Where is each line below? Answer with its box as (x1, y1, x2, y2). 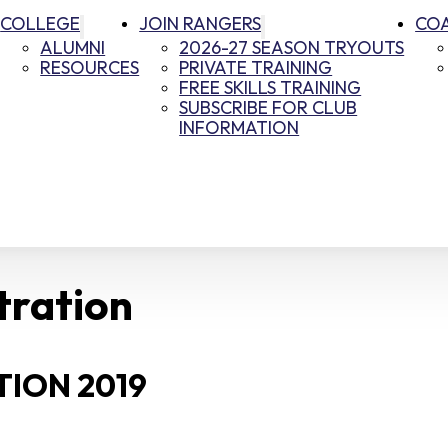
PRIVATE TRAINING (179, 59, 333, 79)
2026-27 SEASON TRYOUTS (179, 39, 405, 59)
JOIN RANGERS (139, 15, 262, 35)
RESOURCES (40, 59, 140, 79)
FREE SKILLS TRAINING (179, 79, 362, 99)
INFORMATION (179, 119, 300, 139)
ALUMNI (40, 39, 106, 59)
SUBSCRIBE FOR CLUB (179, 99, 358, 119)
